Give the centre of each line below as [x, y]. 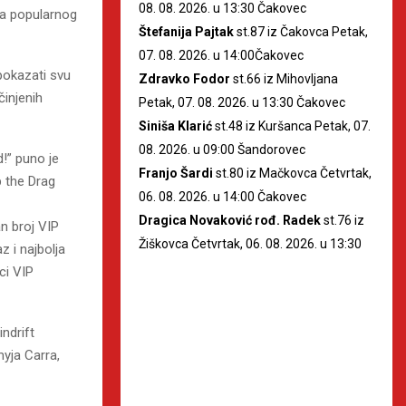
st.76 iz [343, 220]
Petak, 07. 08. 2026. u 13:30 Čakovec [242, 102]
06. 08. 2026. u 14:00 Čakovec [222, 196]
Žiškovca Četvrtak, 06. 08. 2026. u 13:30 [250, 243]
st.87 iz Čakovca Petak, [301, 31]
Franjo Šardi [176, 173]
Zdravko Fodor [184, 78]
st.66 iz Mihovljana [284, 78]
